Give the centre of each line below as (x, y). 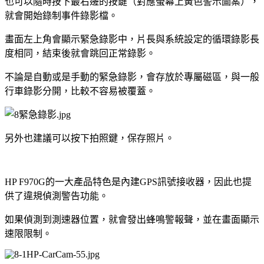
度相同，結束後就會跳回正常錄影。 (80, 53)
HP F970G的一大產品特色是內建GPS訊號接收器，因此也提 (128, 181)
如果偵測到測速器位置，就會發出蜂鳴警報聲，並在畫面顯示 (132, 219)
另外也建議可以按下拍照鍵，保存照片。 (90, 138)
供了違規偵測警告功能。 (57, 196)
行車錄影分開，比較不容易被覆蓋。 (80, 91)
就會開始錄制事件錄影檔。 (61, 15)
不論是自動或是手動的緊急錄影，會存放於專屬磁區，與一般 (132, 77)
